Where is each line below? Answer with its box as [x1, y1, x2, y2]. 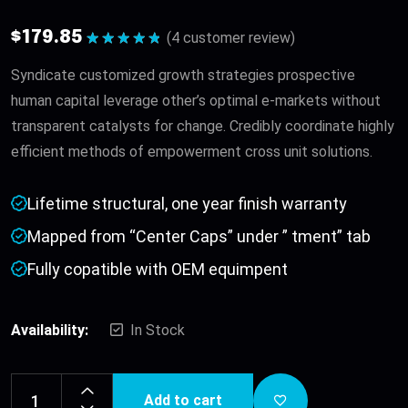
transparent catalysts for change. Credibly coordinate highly [11, 117, 394, 136]
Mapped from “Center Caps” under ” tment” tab [27, 227, 371, 247]
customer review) [179, 28, 295, 46]
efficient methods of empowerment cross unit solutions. [11, 143, 372, 161]
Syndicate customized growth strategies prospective [11, 66, 355, 85]
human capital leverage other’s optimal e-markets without [11, 92, 381, 110]
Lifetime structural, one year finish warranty [27, 194, 347, 214]
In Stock [130, 321, 185, 340]
